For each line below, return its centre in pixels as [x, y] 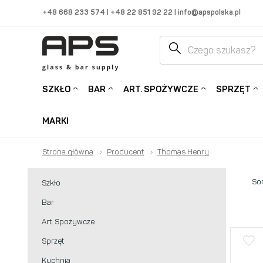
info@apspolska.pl [208, 12]
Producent [125, 152]
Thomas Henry [183, 152]
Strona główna [68, 152]
